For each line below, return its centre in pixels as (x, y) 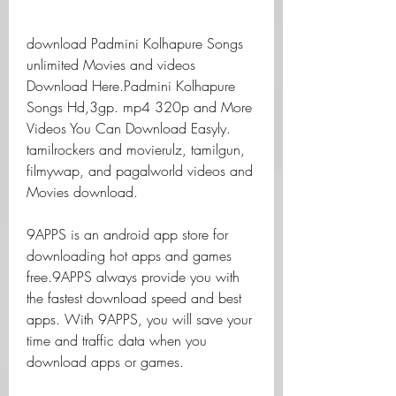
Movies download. (82, 192)
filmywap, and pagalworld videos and (140, 171)
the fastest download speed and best (134, 298)
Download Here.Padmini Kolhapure (131, 86)
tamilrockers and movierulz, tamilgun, (136, 149)
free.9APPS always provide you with (133, 277)
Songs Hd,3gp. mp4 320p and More (139, 107)
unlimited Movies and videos (111, 65)
